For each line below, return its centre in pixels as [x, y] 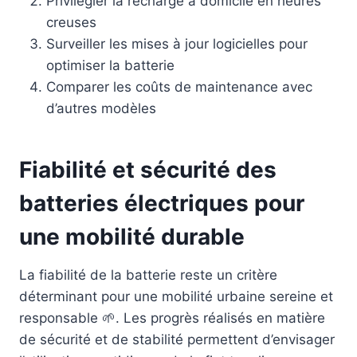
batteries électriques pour [162, 204]
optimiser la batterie [110, 66]
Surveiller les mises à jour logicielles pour [177, 44]
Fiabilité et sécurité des [148, 170]
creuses [71, 23]
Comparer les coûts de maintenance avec [179, 87]
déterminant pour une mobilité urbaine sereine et [176, 297]
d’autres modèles [101, 109]
